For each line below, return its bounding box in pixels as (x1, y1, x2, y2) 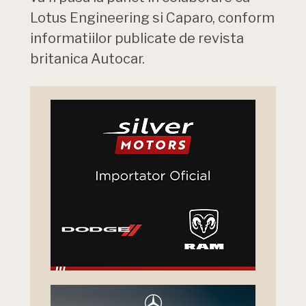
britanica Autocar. (30, 51, 145, 68)
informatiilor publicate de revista (30, 30, 244, 47)
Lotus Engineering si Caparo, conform (30, 10, 275, 27)
